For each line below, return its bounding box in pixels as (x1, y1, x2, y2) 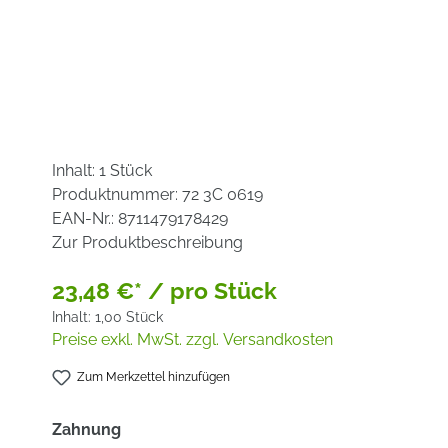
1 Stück (99, 161, 152, 180)
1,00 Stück (95, 309, 163, 325)
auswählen (120, 419, 208, 439)
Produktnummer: (52, 185, 182, 204)
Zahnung (52, 420, 121, 440)
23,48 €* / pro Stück (52, 277, 277, 304)
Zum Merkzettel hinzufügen (77, 370, 231, 384)
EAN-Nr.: (52, 209, 118, 228)
